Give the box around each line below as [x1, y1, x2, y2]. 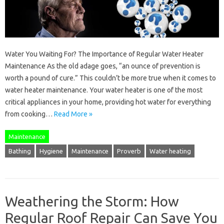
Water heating [149, 147, 191, 155]
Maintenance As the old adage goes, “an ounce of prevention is [5, 62, 200, 70]
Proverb [117, 147, 141, 155]
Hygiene [39, 147, 63, 155]
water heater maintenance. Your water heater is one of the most [5, 86, 202, 94]
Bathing [8, 147, 31, 155]
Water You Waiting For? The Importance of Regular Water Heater [5, 50, 203, 58]
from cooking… [5, 110, 54, 118]
